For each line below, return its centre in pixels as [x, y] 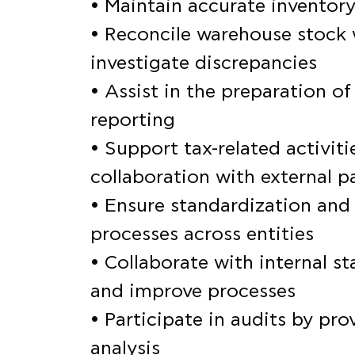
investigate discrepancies [204, 63]
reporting [133, 120]
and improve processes [193, 292]
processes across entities [202, 235]
